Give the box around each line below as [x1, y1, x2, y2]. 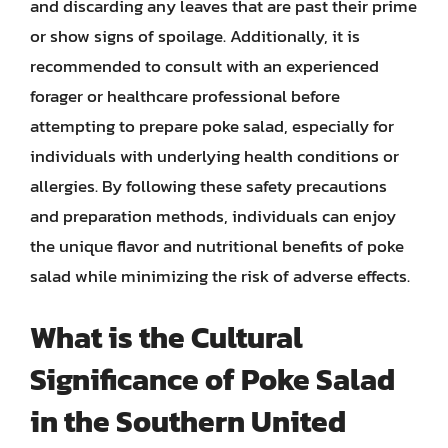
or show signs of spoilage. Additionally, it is [30, 23, 360, 49]
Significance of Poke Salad [30, 356, 395, 402]
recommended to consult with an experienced [30, 53, 379, 79]
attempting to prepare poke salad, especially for [30, 113, 394, 139]
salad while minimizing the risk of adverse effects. [30, 263, 410, 289]
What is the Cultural [30, 314, 303, 360]
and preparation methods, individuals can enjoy [30, 203, 396, 229]
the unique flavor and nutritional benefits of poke [30, 233, 404, 259]
